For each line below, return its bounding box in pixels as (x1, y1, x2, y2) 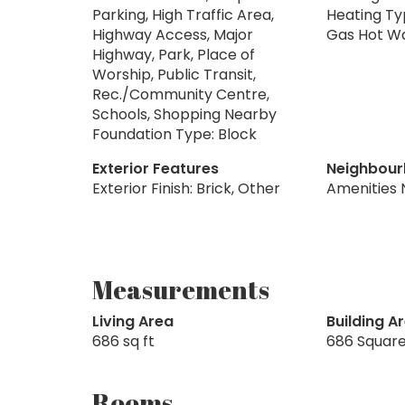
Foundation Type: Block (92, 123, 257, 145)
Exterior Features (92, 157, 219, 179)
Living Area (92, 310, 174, 332)
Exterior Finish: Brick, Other (92, 177, 280, 199)
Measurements (92, 271, 269, 306)
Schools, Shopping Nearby (92, 103, 277, 125)
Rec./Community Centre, (92, 83, 269, 105)
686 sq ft (92, 330, 155, 352)
